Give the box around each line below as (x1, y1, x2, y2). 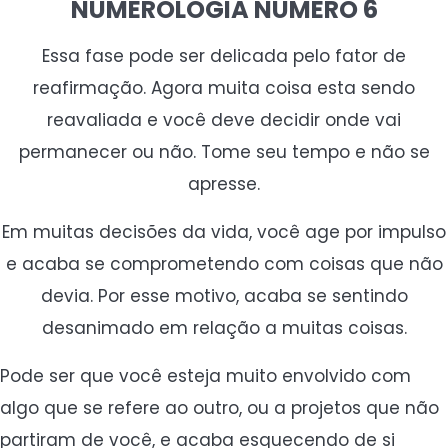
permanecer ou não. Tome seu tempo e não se (18, 139, 430, 164)
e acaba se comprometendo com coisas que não (5, 251, 443, 276)
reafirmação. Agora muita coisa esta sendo (33, 75, 415, 100)
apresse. (188, 171, 260, 196)
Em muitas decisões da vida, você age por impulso (2, 219, 446, 244)
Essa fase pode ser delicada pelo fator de (42, 43, 406, 68)
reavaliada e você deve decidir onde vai (47, 107, 401, 132)
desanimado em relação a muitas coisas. (41, 315, 407, 340)
